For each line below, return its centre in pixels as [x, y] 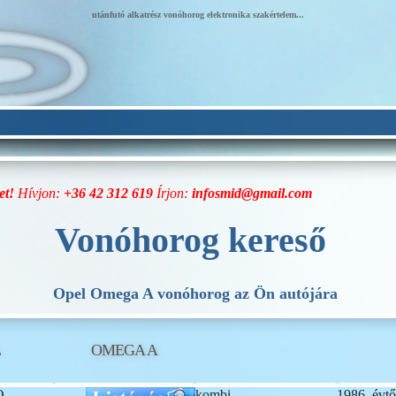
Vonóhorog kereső [191, 240]
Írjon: [172, 193]
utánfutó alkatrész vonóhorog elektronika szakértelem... [198, 15]
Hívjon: [41, 193]
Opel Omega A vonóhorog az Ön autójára [195, 294]
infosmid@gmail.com [252, 193]
